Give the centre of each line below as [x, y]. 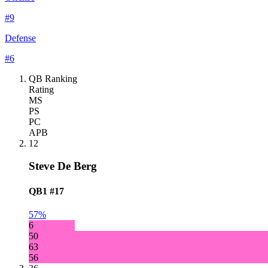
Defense [20, 38]
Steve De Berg [63, 166]
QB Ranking [53, 78]
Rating [41, 89]
